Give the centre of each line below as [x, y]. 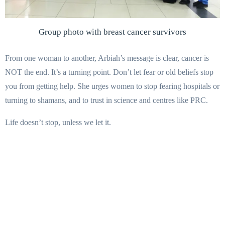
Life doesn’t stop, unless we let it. [58, 123]
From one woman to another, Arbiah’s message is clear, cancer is [107, 58]
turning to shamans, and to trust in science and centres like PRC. [106, 100]
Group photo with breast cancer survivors [113, 32]
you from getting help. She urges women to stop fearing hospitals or [112, 86]
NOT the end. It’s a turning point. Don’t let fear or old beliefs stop [109, 72]
